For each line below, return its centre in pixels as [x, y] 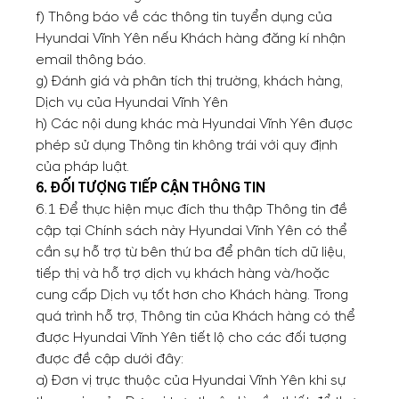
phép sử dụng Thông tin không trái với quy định [187, 145]
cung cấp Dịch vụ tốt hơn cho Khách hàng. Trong [192, 295]
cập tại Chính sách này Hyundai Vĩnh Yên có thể [191, 231]
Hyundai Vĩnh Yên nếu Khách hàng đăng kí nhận [191, 38]
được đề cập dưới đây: [110, 359]
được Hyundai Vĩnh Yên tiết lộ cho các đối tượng [191, 338]
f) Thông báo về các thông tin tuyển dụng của [184, 17]
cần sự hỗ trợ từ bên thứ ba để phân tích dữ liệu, [191, 252]
